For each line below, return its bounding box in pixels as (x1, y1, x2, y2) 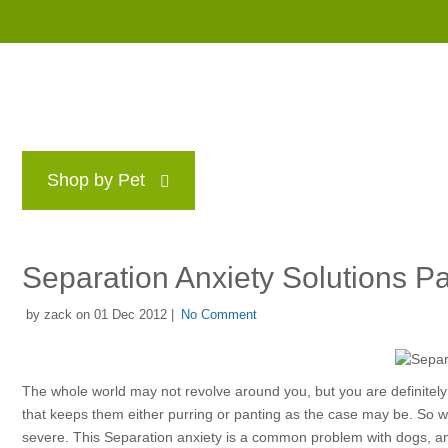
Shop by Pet (47, 170, 145, 190)
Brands (231, 178, 276, 194)
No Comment (181, 307, 257, 322)
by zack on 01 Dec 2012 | (22, 307, 174, 322)
